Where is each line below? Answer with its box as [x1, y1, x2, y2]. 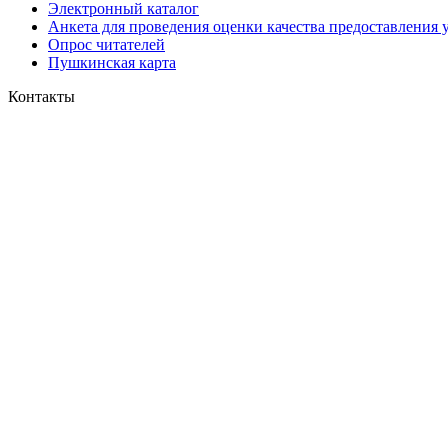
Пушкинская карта [48, 54, 176, 72]
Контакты [8, 88, 75, 106]
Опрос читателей [48, 36, 165, 54]
